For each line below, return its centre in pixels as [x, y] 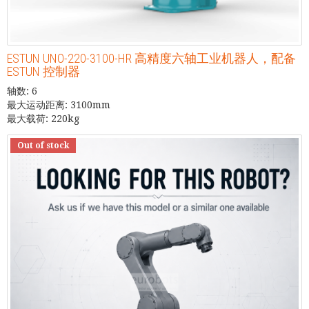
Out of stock [43, 145]
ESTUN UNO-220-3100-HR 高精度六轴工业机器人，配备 [151, 58]
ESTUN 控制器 [43, 71]
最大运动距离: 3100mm [59, 104]
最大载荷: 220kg [43, 118]
